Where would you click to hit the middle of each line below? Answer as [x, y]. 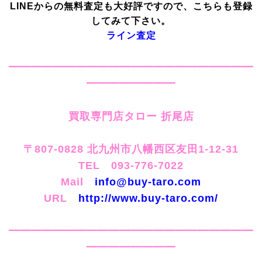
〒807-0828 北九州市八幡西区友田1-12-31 [131, 149]
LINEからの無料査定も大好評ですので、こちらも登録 [131, 6]
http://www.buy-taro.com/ [148, 199]
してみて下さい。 [131, 21]
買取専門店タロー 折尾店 [131, 117]
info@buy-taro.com [148, 182]
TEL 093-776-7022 [131, 166]
